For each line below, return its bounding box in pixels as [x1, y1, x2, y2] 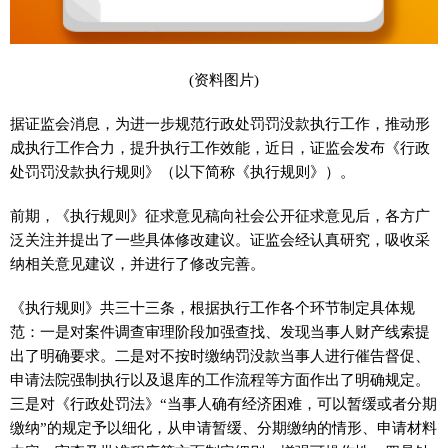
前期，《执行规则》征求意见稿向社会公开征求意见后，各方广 [10, 206, 430, 224]
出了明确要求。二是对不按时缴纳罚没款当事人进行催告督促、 [10, 346, 430, 364]
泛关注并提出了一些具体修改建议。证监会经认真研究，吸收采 [10, 230, 430, 248]
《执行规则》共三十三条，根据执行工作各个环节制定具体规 [10, 298, 415, 316]
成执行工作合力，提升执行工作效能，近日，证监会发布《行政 [10, 138, 430, 156]
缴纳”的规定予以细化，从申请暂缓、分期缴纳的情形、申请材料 [10, 418, 437, 436]
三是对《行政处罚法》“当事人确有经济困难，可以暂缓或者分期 [10, 394, 437, 412]
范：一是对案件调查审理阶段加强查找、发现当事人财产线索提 [10, 322, 430, 340]
